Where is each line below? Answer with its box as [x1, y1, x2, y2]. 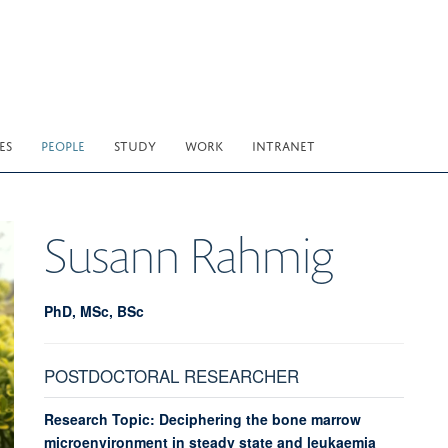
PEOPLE [41, 135, 85, 154]
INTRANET [252, 135, 315, 154]
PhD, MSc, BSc [43, 300, 144, 321]
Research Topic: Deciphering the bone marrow [43, 408, 361, 429]
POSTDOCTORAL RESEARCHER [43, 362, 299, 388]
